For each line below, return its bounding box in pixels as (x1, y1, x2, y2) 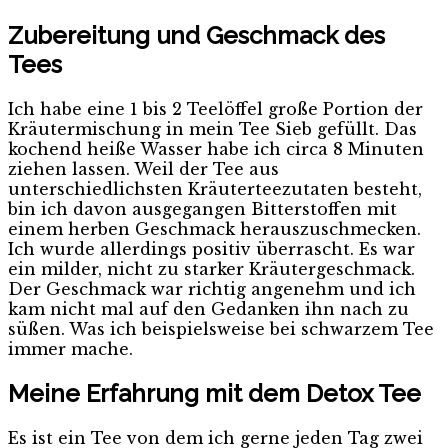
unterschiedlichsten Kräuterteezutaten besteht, (8, 179, 422, 200)
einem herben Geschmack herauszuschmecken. (8, 219, 421, 240)
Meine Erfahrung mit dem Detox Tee (8, 378, 421, 408)
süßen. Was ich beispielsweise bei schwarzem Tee (8, 319, 434, 340)
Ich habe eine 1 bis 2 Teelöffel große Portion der (8, 99, 423, 120)
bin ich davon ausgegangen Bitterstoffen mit (8, 199, 397, 220)
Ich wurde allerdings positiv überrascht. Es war (8, 239, 415, 260)
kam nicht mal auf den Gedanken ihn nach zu (8, 299, 409, 320)
